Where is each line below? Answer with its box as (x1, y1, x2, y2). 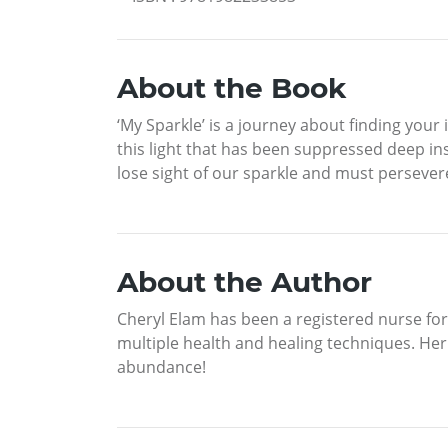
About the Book (117, 71, 346, 106)
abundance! (117, 356, 206, 379)
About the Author (117, 265, 372, 300)
